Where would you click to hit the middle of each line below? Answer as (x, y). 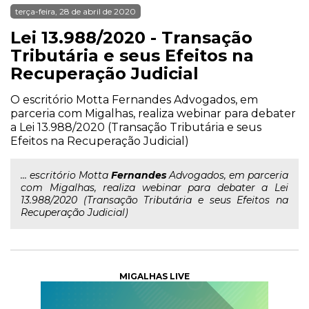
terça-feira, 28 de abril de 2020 (76, 11)
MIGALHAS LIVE (154, 276)
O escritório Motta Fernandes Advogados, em (134, 100)
